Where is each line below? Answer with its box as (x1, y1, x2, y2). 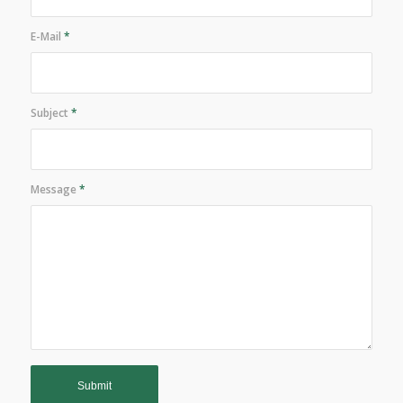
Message (30, 182, 79, 198)
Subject (30, 105, 71, 121)
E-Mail (30, 29, 64, 45)
